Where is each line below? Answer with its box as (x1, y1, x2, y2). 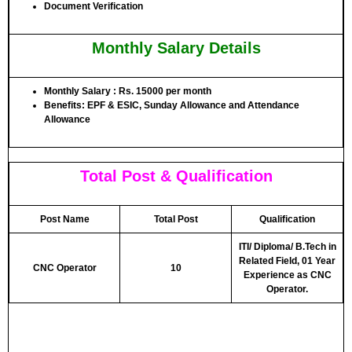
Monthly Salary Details (91, 39, 261, 57)
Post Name (39, 214, 90, 225)
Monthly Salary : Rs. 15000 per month (44, 86, 211, 97)
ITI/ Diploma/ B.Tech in (238, 241, 336, 252)
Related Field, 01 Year (239, 255, 335, 266)
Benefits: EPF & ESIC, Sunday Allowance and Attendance (44, 100, 299, 111)
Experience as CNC (243, 269, 332, 280)
